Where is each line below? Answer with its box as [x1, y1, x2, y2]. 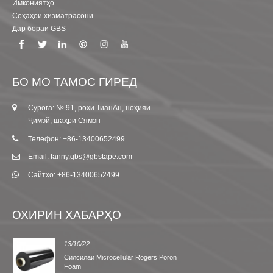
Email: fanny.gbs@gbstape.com [28, 152, 133, 161]
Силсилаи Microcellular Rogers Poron [63, 253, 177, 261]
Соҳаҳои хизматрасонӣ [12, 11, 93, 20]
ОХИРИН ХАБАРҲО [12, 208, 121, 222]
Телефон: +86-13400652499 [28, 134, 126, 143]
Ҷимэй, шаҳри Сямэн [28, 116, 101, 125]
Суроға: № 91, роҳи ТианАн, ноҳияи [28, 103, 151, 112]
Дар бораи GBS [12, 24, 66, 33]
